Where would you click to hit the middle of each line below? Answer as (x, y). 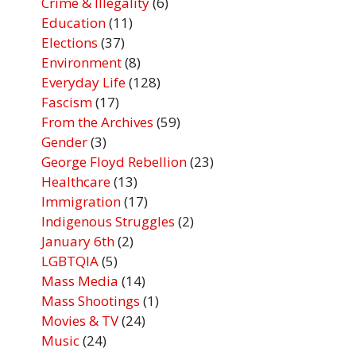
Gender (65, 142)
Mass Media (80, 281)
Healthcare (76, 182)
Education (74, 23)
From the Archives (98, 122)
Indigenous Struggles (108, 222)
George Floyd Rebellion (114, 162)
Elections (70, 43)
